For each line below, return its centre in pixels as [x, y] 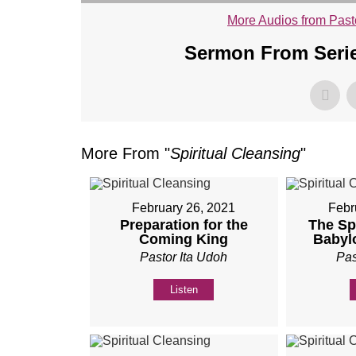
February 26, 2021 [184, 207]
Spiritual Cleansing [235, 153]
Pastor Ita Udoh [184, 257]
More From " [126, 153]
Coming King [184, 239]
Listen [184, 289]
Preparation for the [184, 224]
